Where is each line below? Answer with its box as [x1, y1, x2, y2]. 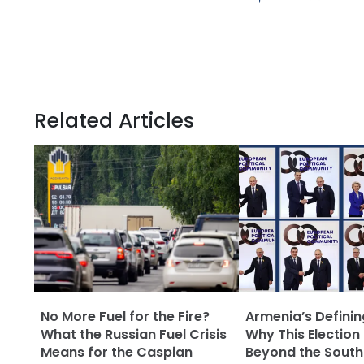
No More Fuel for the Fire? [41, 307, 210, 327]
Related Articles [34, 106, 194, 136]
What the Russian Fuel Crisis [41, 325, 227, 344]
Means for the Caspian [41, 343, 193, 362]
